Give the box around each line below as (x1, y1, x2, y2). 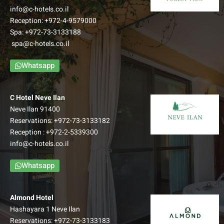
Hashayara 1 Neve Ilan (10, 203, 80, 214)
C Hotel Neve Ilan (10, 92, 65, 103)
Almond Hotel (10, 192, 53, 203)
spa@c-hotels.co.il (11, 38, 69, 49)
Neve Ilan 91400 (10, 103, 60, 114)
